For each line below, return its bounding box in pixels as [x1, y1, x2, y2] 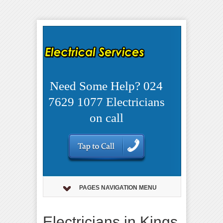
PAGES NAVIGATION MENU [79, 184, 157, 191]
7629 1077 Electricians [48, 95, 165, 109]
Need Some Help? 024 [50, 79, 163, 93]
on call [89, 111, 123, 124]
